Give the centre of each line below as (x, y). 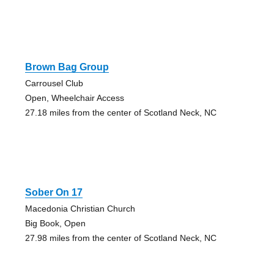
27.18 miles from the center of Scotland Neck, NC (120, 112)
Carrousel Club (54, 83)
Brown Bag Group (67, 67)
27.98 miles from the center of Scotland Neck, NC (120, 238)
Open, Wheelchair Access (74, 98)
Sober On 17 (54, 192)
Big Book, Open (55, 223)
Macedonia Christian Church (80, 208)
